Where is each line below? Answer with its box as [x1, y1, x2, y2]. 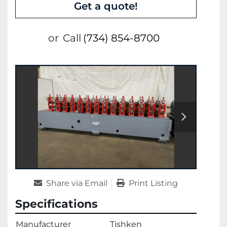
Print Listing [129, 178, 178, 188]
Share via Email [46, 178, 107, 188]
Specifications [15, 197, 98, 211]
